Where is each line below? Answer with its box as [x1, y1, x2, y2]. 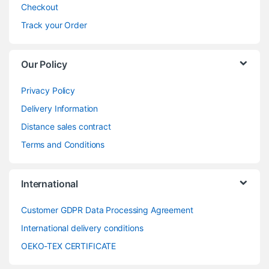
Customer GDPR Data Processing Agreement [21, 204, 193, 215]
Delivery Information [21, 103, 98, 113]
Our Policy [21, 58, 67, 70]
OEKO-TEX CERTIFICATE [21, 240, 116, 251]
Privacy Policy [21, 85, 76, 95]
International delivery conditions [21, 222, 144, 233]
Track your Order [21, 19, 87, 30]
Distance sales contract [21, 121, 111, 131]
